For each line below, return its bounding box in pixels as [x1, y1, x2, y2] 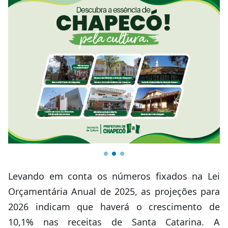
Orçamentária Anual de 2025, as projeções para [8, 185, 220, 197]
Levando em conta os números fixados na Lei [8, 170, 220, 182]
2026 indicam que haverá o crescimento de [8, 201, 220, 213]
